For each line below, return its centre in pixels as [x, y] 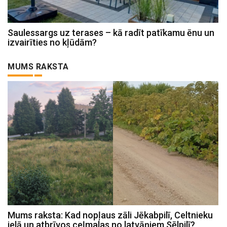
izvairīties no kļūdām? [52, 42]
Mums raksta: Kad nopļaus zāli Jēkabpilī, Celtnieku [110, 215]
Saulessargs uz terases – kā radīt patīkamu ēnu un [111, 32]
